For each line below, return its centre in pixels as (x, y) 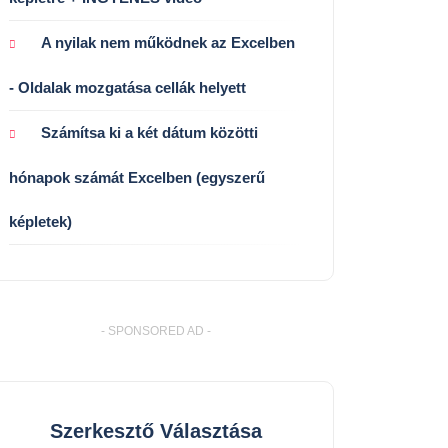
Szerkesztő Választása (156, 430)
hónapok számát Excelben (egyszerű (137, 177)
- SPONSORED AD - (156, 330)
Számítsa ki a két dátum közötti (149, 132)
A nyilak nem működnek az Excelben (168, 42)
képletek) (40, 221)
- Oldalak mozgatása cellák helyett (127, 87)
